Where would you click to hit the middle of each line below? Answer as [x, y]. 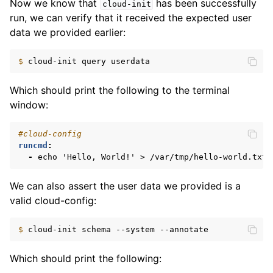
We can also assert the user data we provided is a [125, 186]
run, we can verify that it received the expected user [131, 18]
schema [96, 229]
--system [135, 229]
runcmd [33, 145]
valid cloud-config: [53, 200]
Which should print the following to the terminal [120, 90]
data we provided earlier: [68, 32]
